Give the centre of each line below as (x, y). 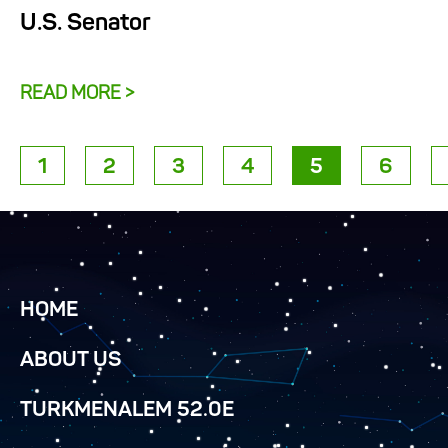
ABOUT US (71, 360)
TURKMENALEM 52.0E (127, 410)
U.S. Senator (85, 24)
